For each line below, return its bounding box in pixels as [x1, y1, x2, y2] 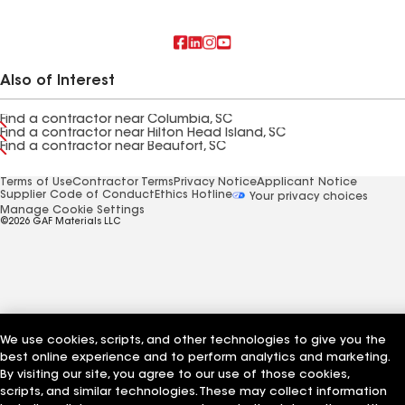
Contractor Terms [72, 177, 174, 188]
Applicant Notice [257, 177, 357, 188]
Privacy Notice [174, 177, 257, 188]
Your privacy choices [247, 191, 369, 202]
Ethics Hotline [155, 190, 232, 201]
